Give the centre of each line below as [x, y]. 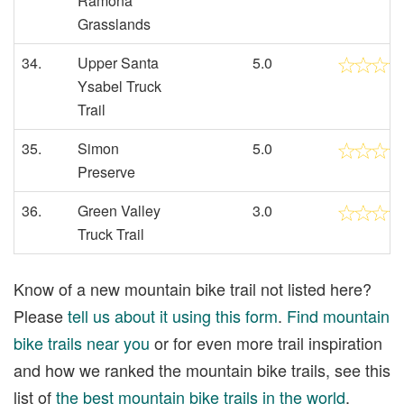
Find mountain [338, 315]
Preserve [106, 172]
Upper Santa [118, 63]
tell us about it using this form [173, 315]
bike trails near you [82, 342]
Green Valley [119, 211]
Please [41, 315]
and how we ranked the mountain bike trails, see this [202, 369]
